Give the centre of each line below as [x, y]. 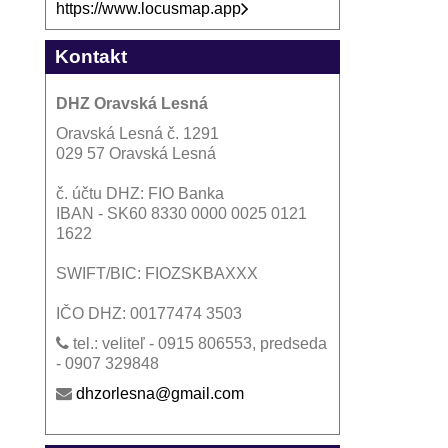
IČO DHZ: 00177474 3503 [148, 313]
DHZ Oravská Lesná [131, 103]
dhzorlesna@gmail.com [159, 393]
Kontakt [90, 56]
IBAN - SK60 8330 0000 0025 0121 [181, 213]
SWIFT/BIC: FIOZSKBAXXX [156, 273]
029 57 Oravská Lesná [135, 153]
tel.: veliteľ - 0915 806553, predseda [197, 343]
